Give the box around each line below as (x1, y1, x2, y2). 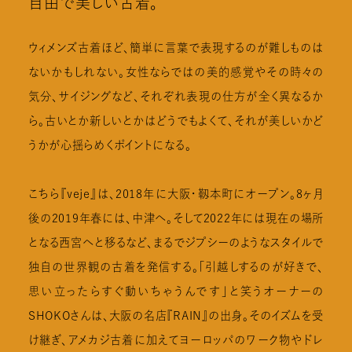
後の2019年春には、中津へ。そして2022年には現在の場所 (27, 211, 324, 224)
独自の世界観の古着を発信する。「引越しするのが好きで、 (27, 260, 324, 273)
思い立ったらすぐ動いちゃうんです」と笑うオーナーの (27, 284, 324, 297)
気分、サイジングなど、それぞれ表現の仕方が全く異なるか (27, 90, 324, 102)
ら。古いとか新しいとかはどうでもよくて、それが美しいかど (27, 114, 324, 126)
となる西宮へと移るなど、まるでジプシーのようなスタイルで (27, 236, 324, 248)
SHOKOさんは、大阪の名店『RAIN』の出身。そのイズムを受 (27, 309, 324, 321)
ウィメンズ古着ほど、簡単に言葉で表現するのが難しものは (27, 41, 324, 53)
